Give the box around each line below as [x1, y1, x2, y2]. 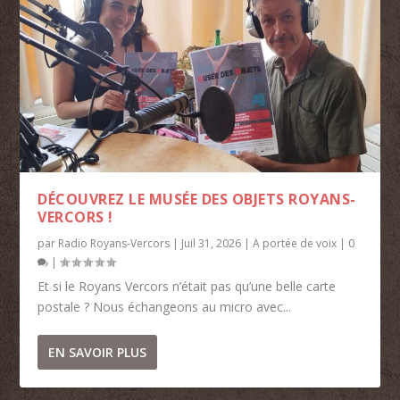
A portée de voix [253, 235, 337, 251]
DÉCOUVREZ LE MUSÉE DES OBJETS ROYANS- [37, 188, 356, 209]
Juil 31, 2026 [181, 235, 242, 251]
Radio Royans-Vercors [58, 235, 171, 251]
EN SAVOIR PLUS [48, 343, 147, 361]
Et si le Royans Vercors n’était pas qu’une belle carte [37, 277, 337, 295]
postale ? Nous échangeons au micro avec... [37, 297, 292, 315]
